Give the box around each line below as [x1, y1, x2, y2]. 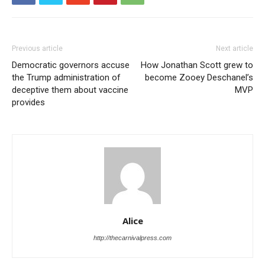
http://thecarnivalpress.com [93, 234, 172, 241]
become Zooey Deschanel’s [145, 72, 253, 83]
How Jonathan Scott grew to [141, 60, 253, 70]
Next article [216, 44, 253, 53]
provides [12, 97, 45, 108]
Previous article [12, 44, 63, 53]
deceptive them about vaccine [12, 85, 128, 95]
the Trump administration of [12, 72, 121, 83]
